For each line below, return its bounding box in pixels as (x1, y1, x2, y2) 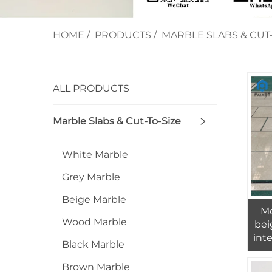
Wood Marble (62, 216, 127, 228)
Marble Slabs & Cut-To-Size (53, 115, 181, 127)
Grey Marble (62, 171, 120, 183)
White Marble (62, 149, 128, 161)
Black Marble (62, 239, 124, 251)
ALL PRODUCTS (53, 83, 129, 95)
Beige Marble (62, 194, 126, 206)
